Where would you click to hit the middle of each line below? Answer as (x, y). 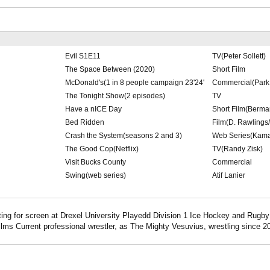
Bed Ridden (84, 123)
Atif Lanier (228, 176)
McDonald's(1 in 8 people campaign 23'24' (134, 83)
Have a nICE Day (93, 109)
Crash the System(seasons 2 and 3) (123, 136)
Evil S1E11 (83, 56)
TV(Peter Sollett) (239, 56)
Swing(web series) (95, 176)
